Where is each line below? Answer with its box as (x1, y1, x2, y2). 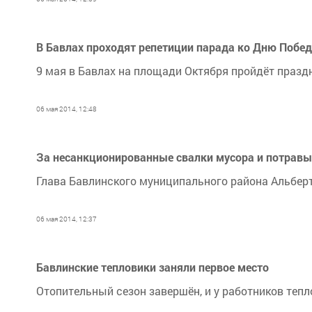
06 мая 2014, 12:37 (36, 214, 97, 224)
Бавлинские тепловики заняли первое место (36, 260, 269, 274)
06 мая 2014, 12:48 (36, 104, 97, 114)
